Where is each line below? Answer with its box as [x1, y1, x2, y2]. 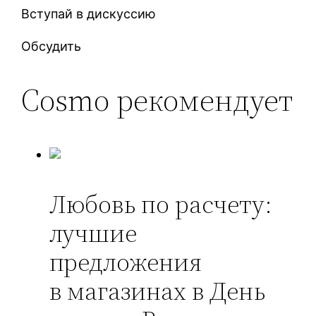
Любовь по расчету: [49, 186, 273, 221]
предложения [49, 244, 202, 279]
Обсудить [21, 38, 82, 54]
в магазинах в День [49, 273, 266, 308]
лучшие [49, 215, 138, 250]
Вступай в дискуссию [21, 6, 157, 21]
